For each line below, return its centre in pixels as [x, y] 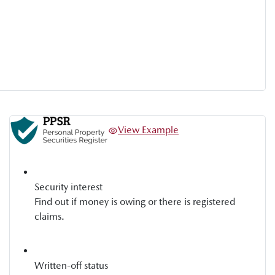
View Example [148, 130]
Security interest [68, 187]
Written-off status [71, 266]
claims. [49, 217]
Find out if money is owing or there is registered [135, 202]
